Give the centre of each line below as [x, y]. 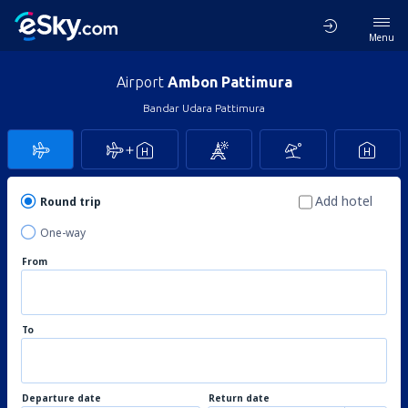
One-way [63, 233]
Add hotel [344, 201]
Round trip [71, 202]
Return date [239, 398]
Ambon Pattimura [229, 82]
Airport [142, 82]
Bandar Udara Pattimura [204, 108]
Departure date [61, 398]
